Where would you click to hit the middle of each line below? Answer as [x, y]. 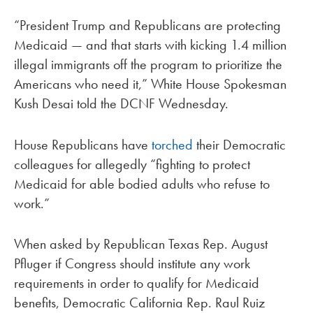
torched [172, 144]
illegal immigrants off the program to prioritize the [148, 64]
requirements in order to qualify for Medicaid [137, 283]
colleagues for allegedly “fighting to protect [132, 164]
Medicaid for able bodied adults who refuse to [142, 183]
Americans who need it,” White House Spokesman [150, 83]
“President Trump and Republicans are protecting [147, 25]
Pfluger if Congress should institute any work [132, 264]
